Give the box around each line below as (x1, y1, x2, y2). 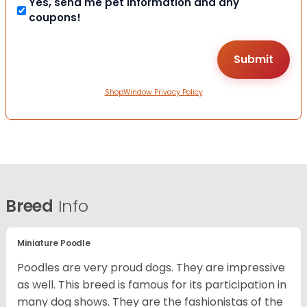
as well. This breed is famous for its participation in (17, 277, 286, 293)
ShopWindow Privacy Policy (104, 87, 203, 98)
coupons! (29, 10, 81, 25)
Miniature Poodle (17, 237, 91, 249)
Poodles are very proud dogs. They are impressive (17, 260, 285, 276)
